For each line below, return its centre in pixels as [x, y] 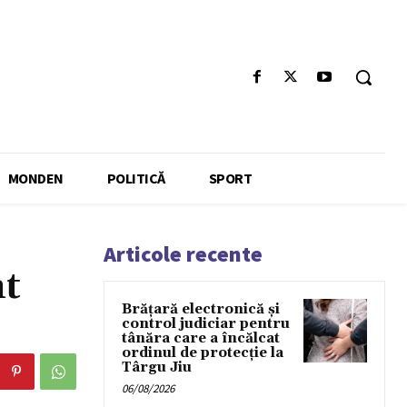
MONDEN [35, 179]
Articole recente [183, 254]
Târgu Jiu [157, 368]
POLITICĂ [136, 179]
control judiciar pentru [206, 324]
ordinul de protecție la [203, 353]
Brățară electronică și [201, 310]
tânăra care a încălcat [201, 339]
